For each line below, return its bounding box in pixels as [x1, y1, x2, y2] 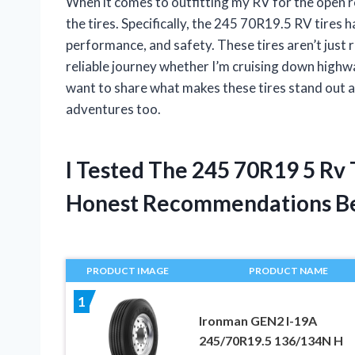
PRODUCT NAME [248, 265, 328, 277]
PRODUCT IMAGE [86, 265, 170, 277]
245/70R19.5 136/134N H [198, 332, 343, 348]
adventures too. [66, 101, 161, 118]
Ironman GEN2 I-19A [198, 312, 317, 328]
